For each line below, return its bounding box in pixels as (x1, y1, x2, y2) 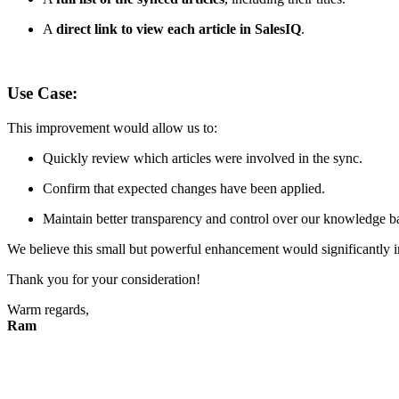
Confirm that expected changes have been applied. (43, 181, 325, 197)
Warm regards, (7, 302, 89, 318)
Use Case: (7, 84, 77, 103)
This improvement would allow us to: (7, 120, 217, 136)
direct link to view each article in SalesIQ (56, 20, 301, 37)
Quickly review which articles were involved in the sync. (43, 151, 362, 167)
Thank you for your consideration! (7, 272, 200, 288)
